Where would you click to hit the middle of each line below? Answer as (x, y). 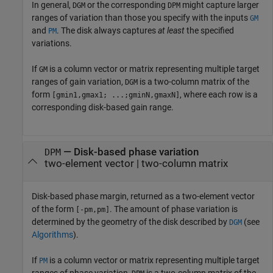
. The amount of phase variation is (174, 209)
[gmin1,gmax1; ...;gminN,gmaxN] (116, 95)
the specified (209, 31)
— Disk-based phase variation (129, 152)
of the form (54, 209)
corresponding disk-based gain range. (103, 108)
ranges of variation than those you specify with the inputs (141, 18)
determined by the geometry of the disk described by (130, 222)
